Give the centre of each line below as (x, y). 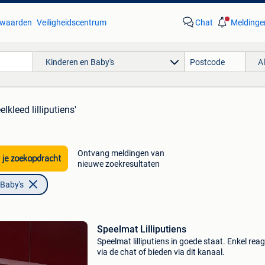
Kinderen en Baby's (80, 62)
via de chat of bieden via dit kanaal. (161, 252)
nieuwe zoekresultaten (118, 164)
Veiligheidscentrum (71, 22)
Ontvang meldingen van (121, 153)
